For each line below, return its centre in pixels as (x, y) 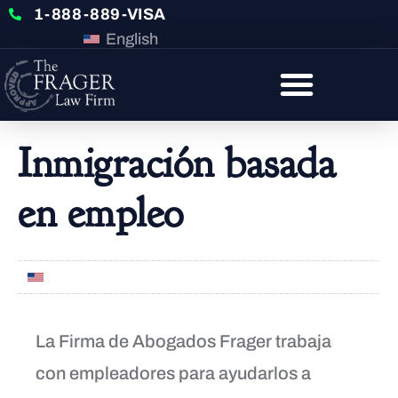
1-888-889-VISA (99, 14)
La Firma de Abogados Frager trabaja (183, 341)
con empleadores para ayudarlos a (173, 373)
